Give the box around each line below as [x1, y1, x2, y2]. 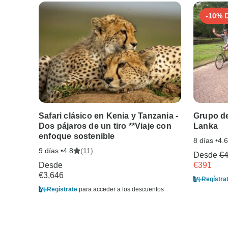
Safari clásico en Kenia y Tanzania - [39, 111, 179, 120]
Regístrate [47, 185, 77, 193]
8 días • [193, 136, 218, 145]
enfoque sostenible [39, 131, 115, 140]
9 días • [39, 146, 63, 155]
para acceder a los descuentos [77, 185, 164, 193]
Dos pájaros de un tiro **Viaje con [39, 121, 172, 130]
